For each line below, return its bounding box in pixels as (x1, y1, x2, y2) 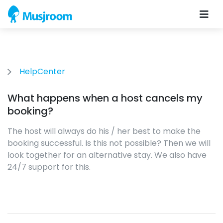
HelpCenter (19, 66, 65, 77)
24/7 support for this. (7, 161, 91, 173)
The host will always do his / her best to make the (7, 125, 201, 137)
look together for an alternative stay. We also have (7, 149, 207, 161)
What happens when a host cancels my (7, 91, 203, 105)
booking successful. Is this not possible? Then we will (7, 137, 211, 149)
